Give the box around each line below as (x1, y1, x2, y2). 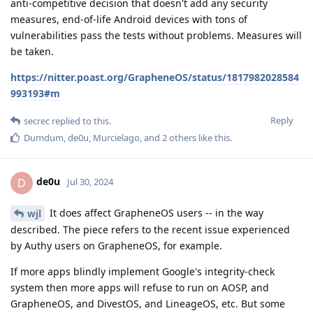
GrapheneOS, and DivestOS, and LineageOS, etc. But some (10, 297, 285, 311)
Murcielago (93, 131, 140, 144)
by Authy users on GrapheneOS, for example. (10, 239, 222, 253)
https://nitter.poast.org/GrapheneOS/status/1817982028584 (10, 70, 299, 84)
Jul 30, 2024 (67, 175, 113, 189)
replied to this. (50, 114, 111, 127)
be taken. (10, 44, 54, 58)
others (167, 131, 196, 144)
